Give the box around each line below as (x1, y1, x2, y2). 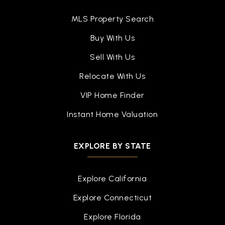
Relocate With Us (79, 71, 146, 81)
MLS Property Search (71, 14, 154, 24)
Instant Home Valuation (67, 109, 158, 119)
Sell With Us (90, 52, 135, 62)
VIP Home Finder (80, 90, 145, 100)
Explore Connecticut (73, 193, 152, 202)
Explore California (78, 174, 147, 183)
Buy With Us (90, 33, 135, 43)
